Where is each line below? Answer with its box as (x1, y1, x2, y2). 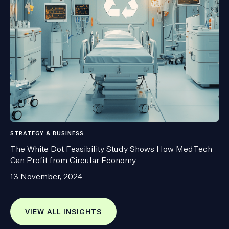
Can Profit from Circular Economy (10, 155, 136, 166)
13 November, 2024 (10, 171, 83, 182)
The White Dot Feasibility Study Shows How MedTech (10, 144, 212, 154)
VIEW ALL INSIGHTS (25, 207, 102, 217)
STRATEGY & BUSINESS (10, 130, 84, 138)
